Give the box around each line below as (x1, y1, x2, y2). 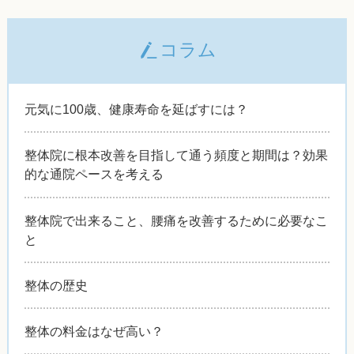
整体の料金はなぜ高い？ (24, 324, 164, 339)
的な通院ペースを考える (24, 167, 164, 182)
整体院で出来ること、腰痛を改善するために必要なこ (24, 213, 328, 228)
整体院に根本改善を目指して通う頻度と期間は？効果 (24, 148, 328, 163)
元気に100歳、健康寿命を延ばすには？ (24, 102, 248, 117)
